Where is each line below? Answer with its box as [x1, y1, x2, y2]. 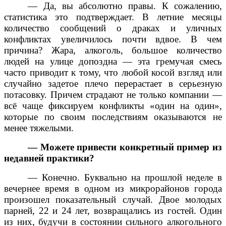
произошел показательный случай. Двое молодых [4, 194, 222, 205]
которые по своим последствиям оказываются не [4, 111, 222, 123]
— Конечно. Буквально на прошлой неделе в [28, 172, 222, 183]
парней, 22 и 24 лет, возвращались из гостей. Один [4, 205, 222, 216]
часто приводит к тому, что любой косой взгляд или [4, 67, 222, 78]
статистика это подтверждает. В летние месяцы [4, 12, 222, 23]
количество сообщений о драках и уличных [4, 23, 222, 34]
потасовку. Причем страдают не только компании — [4, 89, 222, 100]
